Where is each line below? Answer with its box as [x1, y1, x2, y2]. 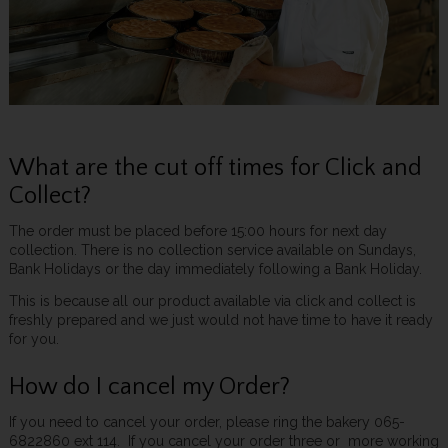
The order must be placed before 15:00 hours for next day [8, 223, 387, 240]
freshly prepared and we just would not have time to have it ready [8, 312, 433, 329]
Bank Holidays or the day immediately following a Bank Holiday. [8, 261, 422, 278]
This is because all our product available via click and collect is [8, 293, 416, 310]
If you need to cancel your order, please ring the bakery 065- [8, 413, 405, 430]
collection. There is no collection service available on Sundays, [8, 242, 416, 259]
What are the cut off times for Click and [8, 155, 422, 182]
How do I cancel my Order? [8, 374, 290, 401]
